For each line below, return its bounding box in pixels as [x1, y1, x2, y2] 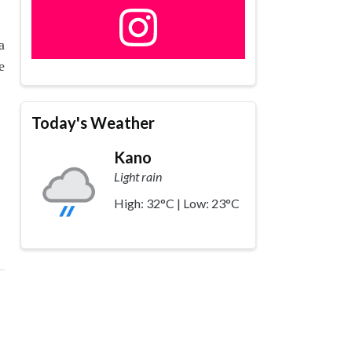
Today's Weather [31, 112, 156, 132]
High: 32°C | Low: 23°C [114, 195, 240, 211]
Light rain [114, 168, 163, 184]
